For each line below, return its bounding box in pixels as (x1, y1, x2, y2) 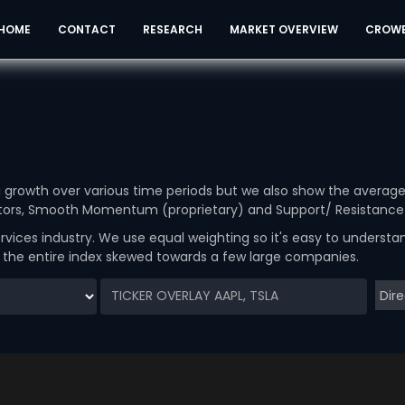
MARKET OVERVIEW (229, 22, 338, 37)
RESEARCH (142, 22, 202, 37)
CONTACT (57, 22, 116, 37)
